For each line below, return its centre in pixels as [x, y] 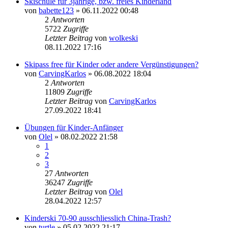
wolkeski [123, 38]
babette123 [56, 10]
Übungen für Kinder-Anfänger [74, 127]
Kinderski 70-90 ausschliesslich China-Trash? [98, 218]
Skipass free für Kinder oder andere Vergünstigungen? [111, 64]
